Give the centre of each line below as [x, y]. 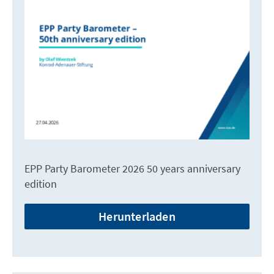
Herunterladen [137, 216]
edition [41, 183]
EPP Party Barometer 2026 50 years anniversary [132, 168]
